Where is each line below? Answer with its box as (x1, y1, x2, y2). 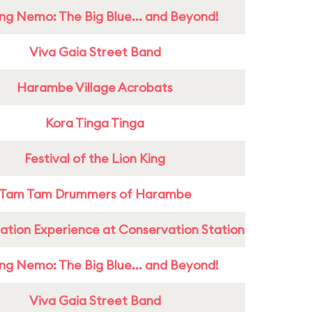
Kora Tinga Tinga (45, 115, 144, 131)
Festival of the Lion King (24, 150, 165, 166)
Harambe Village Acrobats (17, 79, 173, 95)
